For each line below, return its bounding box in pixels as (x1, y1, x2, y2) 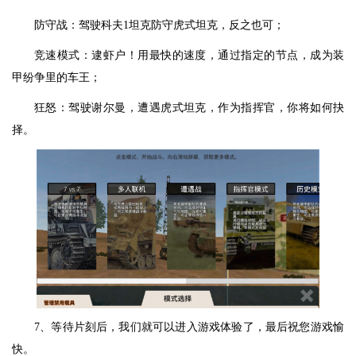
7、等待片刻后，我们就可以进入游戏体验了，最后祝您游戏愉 (34, 320, 344, 333)
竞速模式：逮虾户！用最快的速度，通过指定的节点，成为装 (34, 48, 344, 61)
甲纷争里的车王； (12, 71, 101, 83)
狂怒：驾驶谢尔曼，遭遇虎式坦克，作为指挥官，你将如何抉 (34, 101, 344, 114)
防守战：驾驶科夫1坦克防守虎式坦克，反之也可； (34, 18, 284, 31)
